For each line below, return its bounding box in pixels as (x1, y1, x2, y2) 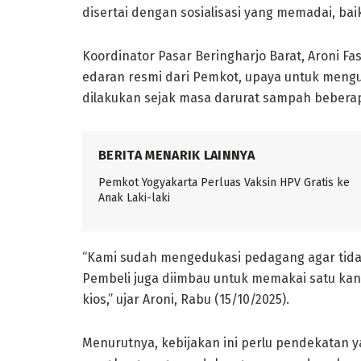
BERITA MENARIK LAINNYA (98, 147, 255, 163)
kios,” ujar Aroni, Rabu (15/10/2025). (82, 291, 289, 307)
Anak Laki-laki (98, 190, 170, 205)
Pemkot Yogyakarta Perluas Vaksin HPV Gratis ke (98, 175, 350, 189)
